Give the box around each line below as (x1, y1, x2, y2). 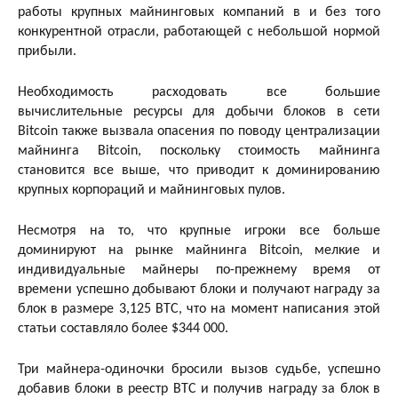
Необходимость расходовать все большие (18, 84, 380, 99)
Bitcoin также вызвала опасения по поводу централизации (18, 123, 380, 139)
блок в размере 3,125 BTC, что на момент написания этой (18, 301, 380, 316)
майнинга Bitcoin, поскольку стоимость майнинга (18, 143, 380, 158)
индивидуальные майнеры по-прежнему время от (18, 262, 380, 277)
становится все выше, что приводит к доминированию (18, 163, 380, 178)
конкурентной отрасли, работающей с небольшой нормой (18, 24, 380, 39)
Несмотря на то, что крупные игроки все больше (18, 223, 380, 238)
